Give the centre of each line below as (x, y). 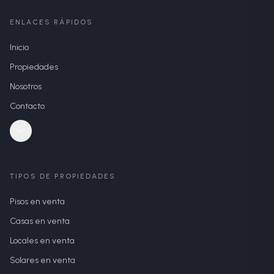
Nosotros (26, 87)
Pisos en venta (37, 202)
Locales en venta (42, 241)
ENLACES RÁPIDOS (52, 22)
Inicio (19, 47)
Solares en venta (43, 260)
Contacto (27, 106)
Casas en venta (40, 221)
